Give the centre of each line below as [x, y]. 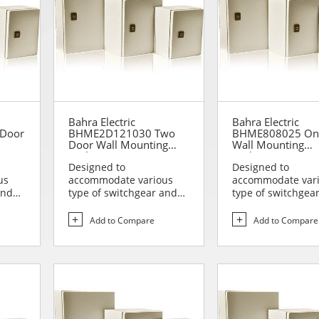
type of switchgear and [122, 193]
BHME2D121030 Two [121, 134]
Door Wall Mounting [118, 145]
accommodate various [120, 180]
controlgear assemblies [124, 206]
